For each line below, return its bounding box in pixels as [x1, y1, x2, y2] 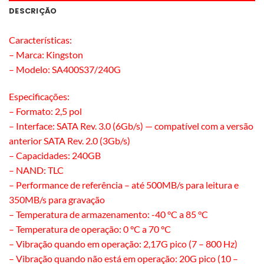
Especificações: [9, 91, 70, 103]
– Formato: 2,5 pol [9, 105, 82, 117]
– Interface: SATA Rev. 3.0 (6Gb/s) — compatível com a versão [9, 120, 253, 132]
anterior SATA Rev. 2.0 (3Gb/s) [9, 135, 130, 147]
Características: [9, 34, 72, 46]
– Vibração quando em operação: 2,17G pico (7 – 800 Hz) [9, 238, 237, 250]
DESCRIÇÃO [9, 6, 57, 16]
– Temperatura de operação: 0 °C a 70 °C [9, 223, 171, 235]
